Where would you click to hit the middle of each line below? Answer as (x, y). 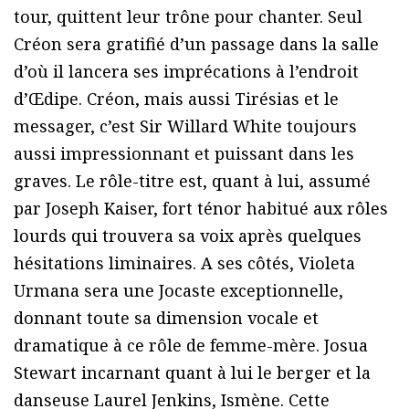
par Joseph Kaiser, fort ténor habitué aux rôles (201, 208)
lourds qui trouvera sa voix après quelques (188, 235)
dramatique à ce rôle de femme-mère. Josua (191, 345)
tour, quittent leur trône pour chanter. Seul (188, 16)
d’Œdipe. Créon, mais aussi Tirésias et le (176, 98)
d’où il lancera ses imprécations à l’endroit (186, 71)
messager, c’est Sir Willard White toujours (185, 126)
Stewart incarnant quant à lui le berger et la (192, 372)
